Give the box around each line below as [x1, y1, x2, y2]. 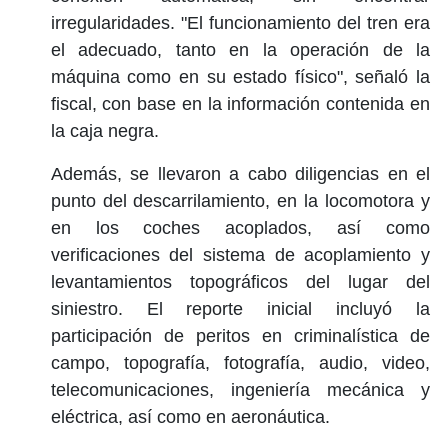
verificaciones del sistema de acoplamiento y [50, 244, 430, 265]
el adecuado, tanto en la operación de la [50, 39, 430, 60]
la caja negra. [50, 120, 159, 141]
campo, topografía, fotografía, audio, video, [50, 352, 430, 373]
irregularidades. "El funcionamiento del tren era [50, 12, 430, 33]
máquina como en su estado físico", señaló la [50, 66, 430, 87]
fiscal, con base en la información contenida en [50, 93, 430, 114]
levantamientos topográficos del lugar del [50, 271, 430, 292]
